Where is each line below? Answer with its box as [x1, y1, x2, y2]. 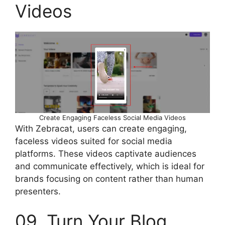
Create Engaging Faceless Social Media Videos [39, 113, 186, 122]
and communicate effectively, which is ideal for [15, 161, 204, 171]
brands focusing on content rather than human [15, 173, 203, 184]
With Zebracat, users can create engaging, [15, 123, 187, 134]
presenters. [15, 186, 61, 196]
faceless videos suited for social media [15, 136, 172, 146]
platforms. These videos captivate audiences [15, 148, 196, 159]
